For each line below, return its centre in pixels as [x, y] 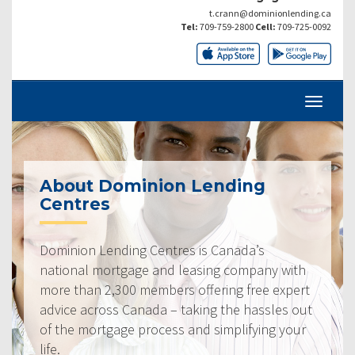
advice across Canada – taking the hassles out [176, 309]
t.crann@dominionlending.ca [270, 13]
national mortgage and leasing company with [173, 269]
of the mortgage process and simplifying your [173, 329]
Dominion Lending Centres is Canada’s [152, 250]
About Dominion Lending [153, 185]
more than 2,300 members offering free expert [175, 289]
